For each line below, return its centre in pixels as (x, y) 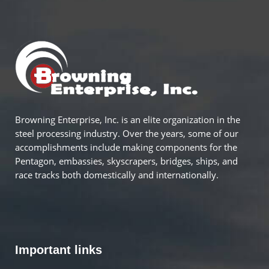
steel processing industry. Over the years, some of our (127, 134)
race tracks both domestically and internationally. (117, 175)
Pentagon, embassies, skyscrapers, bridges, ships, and (126, 161)
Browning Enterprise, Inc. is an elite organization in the (128, 120)
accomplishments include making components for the (126, 147)
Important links (59, 250)
